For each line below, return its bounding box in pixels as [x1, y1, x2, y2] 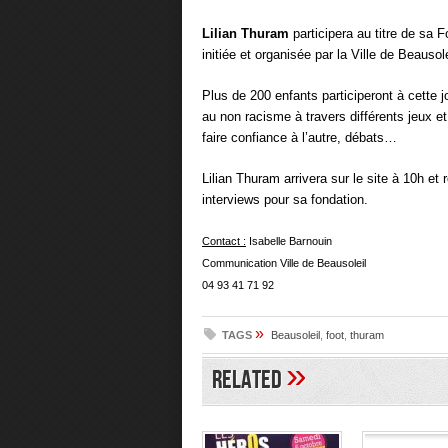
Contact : [202, 235, 246, 247]
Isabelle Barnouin [246, 235, 332, 247]
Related [212, 365, 286, 396]
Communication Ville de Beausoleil [202, 257, 366, 269]
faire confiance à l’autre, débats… [202, 130, 397, 145]
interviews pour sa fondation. [202, 192, 368, 207]
